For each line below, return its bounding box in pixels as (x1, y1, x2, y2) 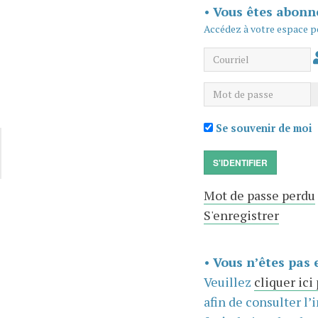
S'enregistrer (203, 206, 279, 224)
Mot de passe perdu (203, 186, 315, 204)
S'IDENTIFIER (212, 155, 268, 169)
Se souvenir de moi (212, 121, 312, 135)
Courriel (202, 48, 254, 65)
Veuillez (203, 273, 254, 290)
